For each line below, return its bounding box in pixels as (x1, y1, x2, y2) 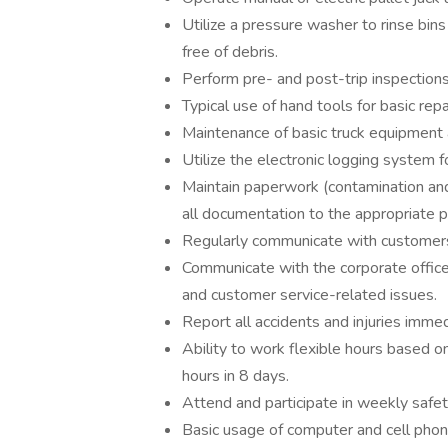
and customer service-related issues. (182, 284, 437, 306)
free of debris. (182, 41, 278, 63)
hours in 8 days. (182, 365, 289, 387)
